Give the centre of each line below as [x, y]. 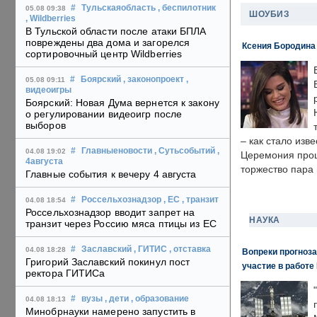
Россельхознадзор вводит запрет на [110, 213]
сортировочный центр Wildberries [104, 54]
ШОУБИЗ [269, 14]
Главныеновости [117, 151]
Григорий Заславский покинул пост [108, 262]
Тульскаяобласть [119, 8]
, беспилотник [187, 8]
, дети [117, 299]
